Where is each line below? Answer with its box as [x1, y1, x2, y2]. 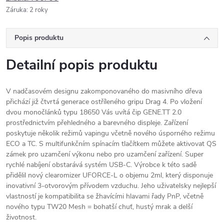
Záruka [6, 5, 26, 14]
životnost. [6, 212, 36, 222]
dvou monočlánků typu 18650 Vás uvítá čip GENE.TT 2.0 [6, 107, 181, 117]
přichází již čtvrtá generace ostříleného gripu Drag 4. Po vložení [6, 97, 202, 106]
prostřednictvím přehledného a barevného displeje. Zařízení [6, 118, 188, 127]
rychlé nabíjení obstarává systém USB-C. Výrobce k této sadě [6, 160, 196, 169]
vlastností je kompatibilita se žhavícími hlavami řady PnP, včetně [6, 191, 203, 201]
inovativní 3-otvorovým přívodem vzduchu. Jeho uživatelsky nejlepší [6, 181, 216, 190]
